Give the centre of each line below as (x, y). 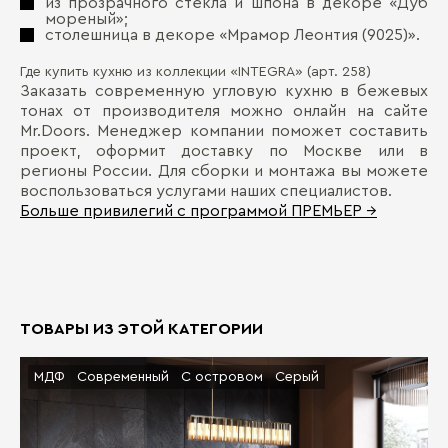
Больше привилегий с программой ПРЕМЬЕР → (198, 211)
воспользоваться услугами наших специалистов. (206, 191)
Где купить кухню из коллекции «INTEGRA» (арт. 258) (195, 72)
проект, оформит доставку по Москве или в (224, 151)
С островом (222, 377)
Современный (123, 377)
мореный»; (86, 19)
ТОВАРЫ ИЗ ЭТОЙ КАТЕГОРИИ (141, 329)
